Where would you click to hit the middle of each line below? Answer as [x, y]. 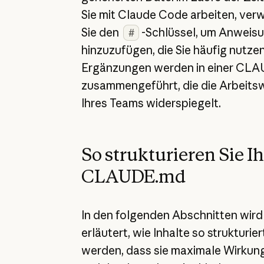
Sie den [101, 33]
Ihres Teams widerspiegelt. [151, 103]
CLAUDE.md [133, 176]
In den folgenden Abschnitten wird [172, 215]
